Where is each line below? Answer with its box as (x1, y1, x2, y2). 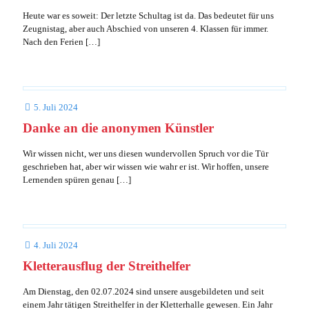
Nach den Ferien (23, 37, 83, 47)
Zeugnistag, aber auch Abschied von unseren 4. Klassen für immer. (23, 23, 268, 34)
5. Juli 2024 (34, 102, 78, 112)
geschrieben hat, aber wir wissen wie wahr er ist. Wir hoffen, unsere (23, 161, 269, 172)
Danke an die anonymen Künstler (23, 121, 214, 135)
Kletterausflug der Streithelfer (23, 259, 190, 273)
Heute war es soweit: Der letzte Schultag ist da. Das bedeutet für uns (23, 10, 274, 21)
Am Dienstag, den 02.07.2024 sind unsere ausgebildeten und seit (23, 286, 264, 297)
